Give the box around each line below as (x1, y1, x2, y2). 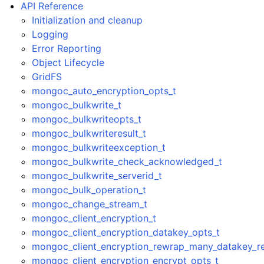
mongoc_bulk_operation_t (32, 184, 147, 196)
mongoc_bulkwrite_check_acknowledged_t (32, 156, 223, 167)
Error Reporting (32, 42, 102, 54)
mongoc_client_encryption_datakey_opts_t (32, 226, 220, 238)
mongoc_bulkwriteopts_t (32, 113, 142, 125)
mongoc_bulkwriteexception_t (32, 141, 166, 153)
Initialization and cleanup (32, 14, 143, 26)
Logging (32, 28, 69, 40)
